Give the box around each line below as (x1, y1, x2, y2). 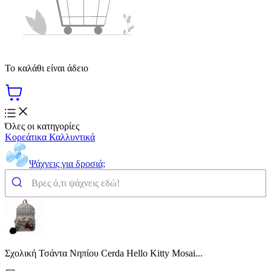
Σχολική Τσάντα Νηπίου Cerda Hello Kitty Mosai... (5, 247, 203, 258)
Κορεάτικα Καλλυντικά (5, 131, 95, 142)
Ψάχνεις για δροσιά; (29, 158, 105, 169)
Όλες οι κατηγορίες (5, 120, 79, 131)
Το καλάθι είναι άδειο (5, 62, 88, 73)
